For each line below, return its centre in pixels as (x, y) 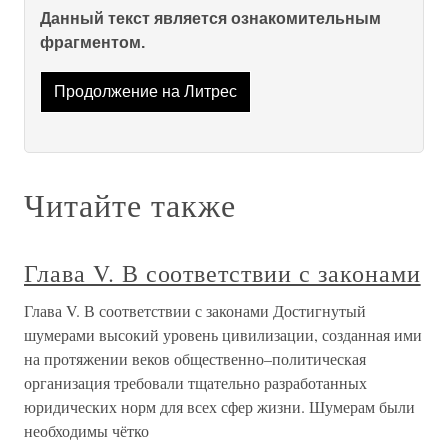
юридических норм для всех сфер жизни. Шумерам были (219, 407)
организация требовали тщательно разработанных (195, 383)
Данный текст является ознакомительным (210, 18)
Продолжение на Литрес (145, 92)
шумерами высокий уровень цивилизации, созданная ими (223, 335)
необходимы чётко (86, 431)
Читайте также (130, 205)
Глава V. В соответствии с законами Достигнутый (195, 311)
